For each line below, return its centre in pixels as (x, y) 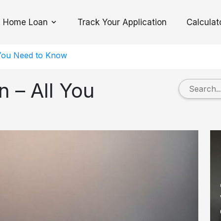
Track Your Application (122, 22)
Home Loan (26, 22)
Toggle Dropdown (86, 27)
